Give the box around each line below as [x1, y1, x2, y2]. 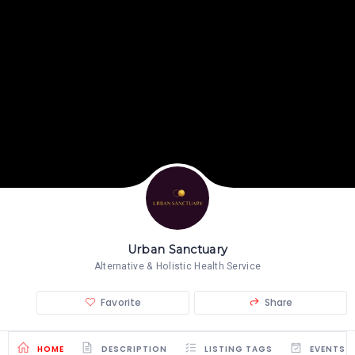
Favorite [101, 295, 142, 309]
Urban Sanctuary [127, 242, 228, 257]
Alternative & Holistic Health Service [94, 260, 261, 272]
